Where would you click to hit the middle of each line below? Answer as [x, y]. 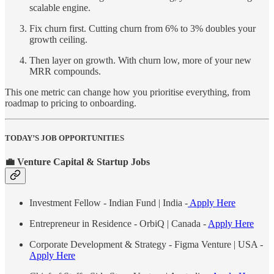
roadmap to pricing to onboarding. [71, 103]
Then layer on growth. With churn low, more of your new [140, 60]
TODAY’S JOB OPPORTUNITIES [65, 138]
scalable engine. [60, 7]
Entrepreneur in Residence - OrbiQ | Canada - [119, 223]
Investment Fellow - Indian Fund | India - [109, 202]
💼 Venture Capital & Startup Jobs [77, 162]
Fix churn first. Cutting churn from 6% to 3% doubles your [143, 28]
